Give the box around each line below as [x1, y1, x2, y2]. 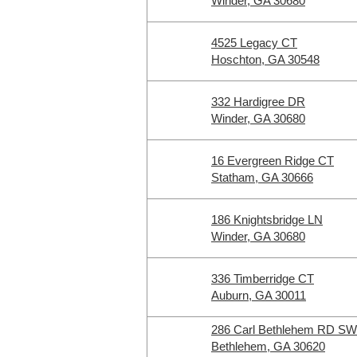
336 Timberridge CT [211, 272, 314, 285]
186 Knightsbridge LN [211, 213, 323, 226]
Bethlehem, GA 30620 [211, 339, 325, 353]
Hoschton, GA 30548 [211, 53, 320, 66]
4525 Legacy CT [211, 36, 297, 49]
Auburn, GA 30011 [211, 288, 306, 302]
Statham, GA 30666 [211, 171, 313, 184]
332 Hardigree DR [211, 95, 305, 108]
